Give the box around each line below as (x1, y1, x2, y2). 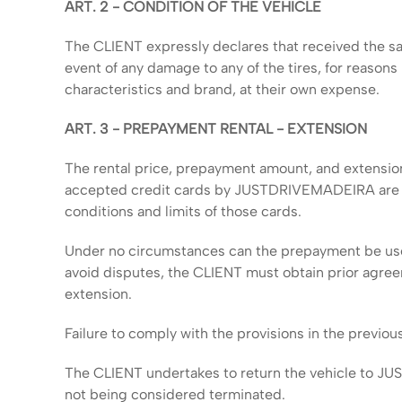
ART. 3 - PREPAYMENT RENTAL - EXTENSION (65, 120, 367, 137)
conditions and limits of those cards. (65, 203, 301, 220)
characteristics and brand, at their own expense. (65, 81, 380, 98)
